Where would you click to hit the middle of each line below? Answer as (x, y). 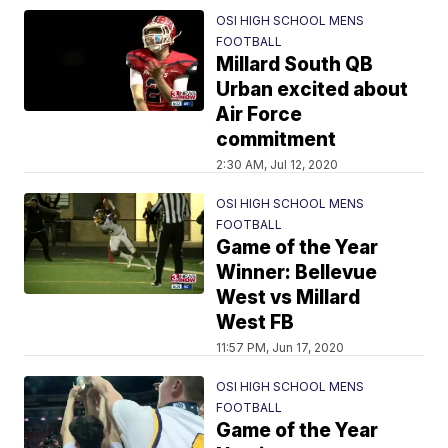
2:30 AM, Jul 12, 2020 (277, 164)
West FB (255, 322)
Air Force (259, 114)
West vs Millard (288, 297)
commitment (276, 139)
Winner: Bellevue (297, 272)
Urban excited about (312, 89)
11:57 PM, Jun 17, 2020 (280, 347)
